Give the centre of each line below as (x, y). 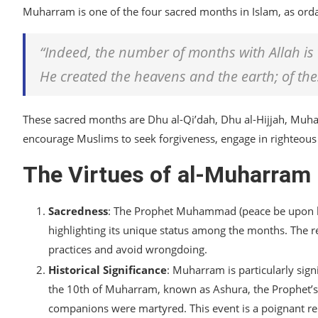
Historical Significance (108, 270)
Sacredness (78, 211)
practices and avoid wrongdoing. (128, 250)
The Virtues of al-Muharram (167, 175)
